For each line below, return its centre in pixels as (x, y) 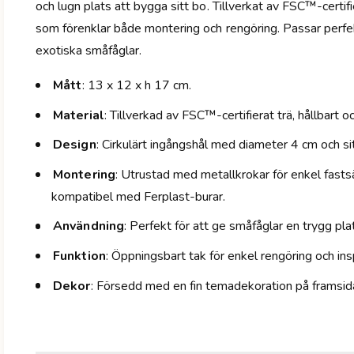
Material (79, 115)
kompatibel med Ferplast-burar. (139, 196)
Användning (88, 226)
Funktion (79, 256)
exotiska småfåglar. (89, 50)
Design (75, 145)
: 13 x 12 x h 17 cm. (136, 85)
